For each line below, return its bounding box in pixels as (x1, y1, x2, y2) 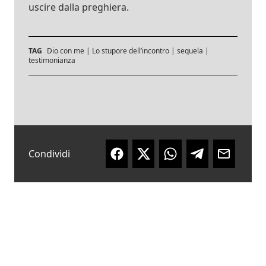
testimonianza (28, 55, 75, 65)
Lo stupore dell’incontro (92, 45, 169, 56)
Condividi (28, 147, 70, 160)
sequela (177, 45, 203, 56)
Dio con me (47, 45, 84, 56)
